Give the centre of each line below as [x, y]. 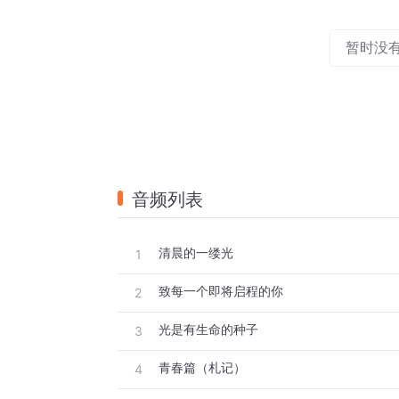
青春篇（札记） [202, 368]
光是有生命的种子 [208, 330]
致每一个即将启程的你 [221, 291]
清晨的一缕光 [196, 253]
